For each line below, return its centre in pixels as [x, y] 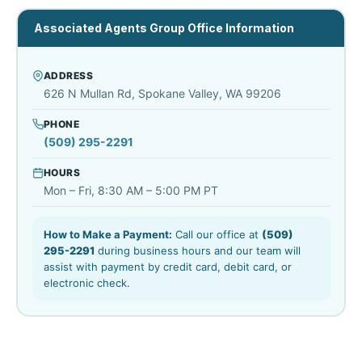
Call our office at [217, 234]
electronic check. [86, 283]
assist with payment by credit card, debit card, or [167, 267]
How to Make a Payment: [107, 234]
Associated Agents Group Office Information [164, 28]
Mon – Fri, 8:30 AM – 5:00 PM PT [130, 190]
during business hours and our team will [197, 250]
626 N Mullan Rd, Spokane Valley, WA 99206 [162, 93]
